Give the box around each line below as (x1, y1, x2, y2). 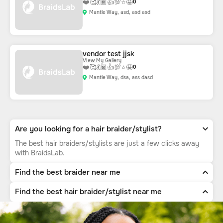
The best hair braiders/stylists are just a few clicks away (15, 139, 199, 148)
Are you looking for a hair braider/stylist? (15, 124, 162, 134)
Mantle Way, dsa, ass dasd (89, 74, 153, 81)
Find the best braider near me (15, 167, 120, 178)
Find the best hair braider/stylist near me (15, 187, 162, 197)
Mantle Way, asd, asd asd (89, 9, 150, 16)
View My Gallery (82, 57, 121, 64)
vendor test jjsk (82, 49, 134, 58)
